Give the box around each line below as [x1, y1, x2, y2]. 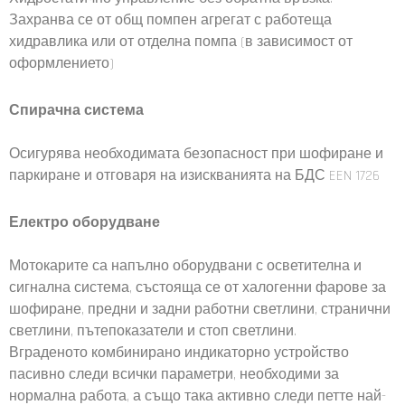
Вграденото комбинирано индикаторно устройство [9, 344, 349, 363]
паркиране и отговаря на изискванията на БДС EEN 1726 [9, 166, 380, 186]
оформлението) [9, 54, 114, 74]
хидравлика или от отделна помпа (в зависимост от [9, 33, 353, 52]
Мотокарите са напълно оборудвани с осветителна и [9, 257, 362, 277]
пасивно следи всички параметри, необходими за [9, 365, 339, 385]
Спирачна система [9, 101, 144, 121]
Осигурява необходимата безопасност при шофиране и [9, 145, 383, 165]
